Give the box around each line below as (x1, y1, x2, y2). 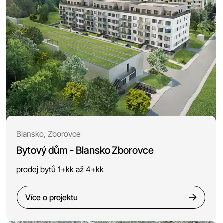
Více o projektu (25, 192, 78, 202)
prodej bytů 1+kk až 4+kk (16, 164, 104, 174)
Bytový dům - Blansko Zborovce (16, 144, 154, 156)
